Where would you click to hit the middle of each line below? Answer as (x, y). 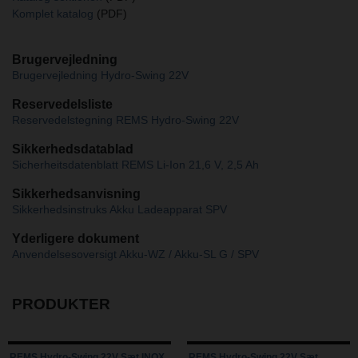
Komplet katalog (53, 14)
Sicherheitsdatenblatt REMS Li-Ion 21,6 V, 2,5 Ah (135, 165)
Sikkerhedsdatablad (73, 149)
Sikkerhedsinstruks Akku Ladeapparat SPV (119, 210)
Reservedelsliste (62, 105)
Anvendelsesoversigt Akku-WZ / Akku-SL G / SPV (135, 255)
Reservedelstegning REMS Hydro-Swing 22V (125, 120)
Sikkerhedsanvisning (76, 194)
